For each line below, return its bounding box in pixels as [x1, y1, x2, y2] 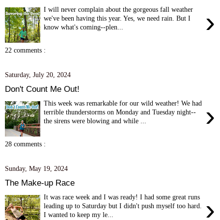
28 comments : [5, 140, 46, 148]
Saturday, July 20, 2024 [5, 71, 71, 79]
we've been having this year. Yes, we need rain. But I [44, 14, 191, 22]
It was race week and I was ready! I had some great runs [44, 192, 200, 201]
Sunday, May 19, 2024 [5, 165, 68, 173]
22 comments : [5, 46, 46, 55]
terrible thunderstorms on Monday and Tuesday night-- [44, 108, 196, 116]
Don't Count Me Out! [5, 83, 80, 94]
